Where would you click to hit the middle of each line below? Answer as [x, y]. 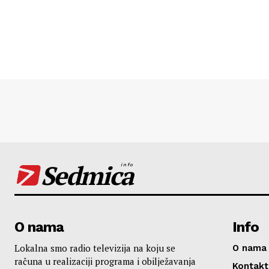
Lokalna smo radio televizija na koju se [95, 248]
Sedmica [87, 176]
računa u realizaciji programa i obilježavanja [105, 261]
